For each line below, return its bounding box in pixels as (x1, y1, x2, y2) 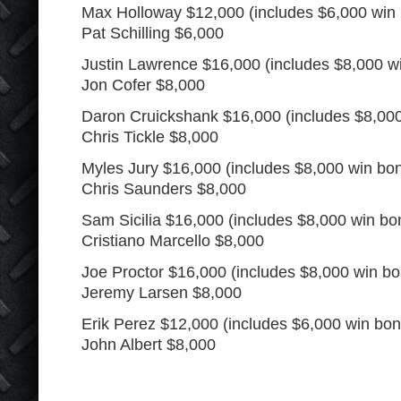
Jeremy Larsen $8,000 (81, 284, 242, 302)
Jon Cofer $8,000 (81, 76, 205, 94)
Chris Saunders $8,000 (81, 180, 246, 198)
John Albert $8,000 (81, 336, 216, 354)
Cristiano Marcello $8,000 (81, 232, 264, 250)
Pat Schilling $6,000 (81, 24, 224, 42)
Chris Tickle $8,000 (81, 128, 218, 146)
